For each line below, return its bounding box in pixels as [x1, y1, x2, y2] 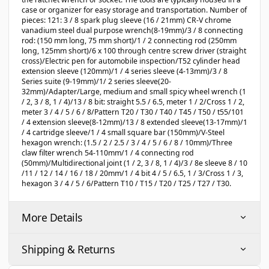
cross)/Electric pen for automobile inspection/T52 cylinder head [22, 56, 240, 66]
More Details [22, 210, 82, 225]
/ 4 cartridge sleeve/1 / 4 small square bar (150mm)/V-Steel [22, 127, 225, 138]
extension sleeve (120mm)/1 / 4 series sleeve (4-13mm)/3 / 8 [22, 66, 228, 76]
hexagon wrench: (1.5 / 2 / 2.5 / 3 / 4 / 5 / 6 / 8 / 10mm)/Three [22, 138, 232, 148]
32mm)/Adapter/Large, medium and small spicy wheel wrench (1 [22, 86, 246, 97]
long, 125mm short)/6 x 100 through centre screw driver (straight [22, 46, 246, 56]
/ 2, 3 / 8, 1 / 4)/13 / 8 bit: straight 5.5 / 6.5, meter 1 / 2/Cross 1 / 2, [22, 97, 244, 107]
